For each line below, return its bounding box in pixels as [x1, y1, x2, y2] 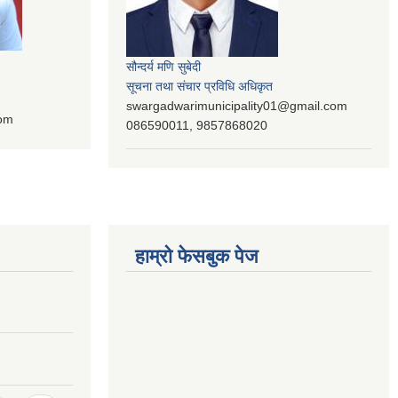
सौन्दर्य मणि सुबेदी [126, 60, 201, 74]
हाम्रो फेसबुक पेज [135, 244, 258, 267]
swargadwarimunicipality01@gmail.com [126, 99, 347, 113]
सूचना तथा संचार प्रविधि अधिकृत [126, 79, 273, 93]
